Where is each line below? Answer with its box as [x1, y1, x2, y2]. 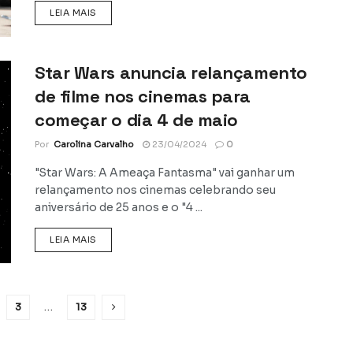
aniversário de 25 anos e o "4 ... [35, 199, 203, 214]
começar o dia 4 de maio [35, 108, 238, 131]
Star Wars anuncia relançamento [35, 61, 307, 84]
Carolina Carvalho [54, 138, 134, 150]
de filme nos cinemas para [35, 84, 251, 107]
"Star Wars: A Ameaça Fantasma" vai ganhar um [35, 165, 295, 180]
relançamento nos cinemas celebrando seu [35, 182, 276, 197]
